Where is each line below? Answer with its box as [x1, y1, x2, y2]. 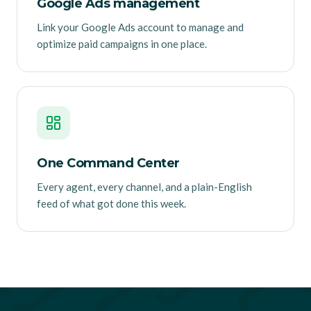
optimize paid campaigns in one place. [37, 37, 207, 51]
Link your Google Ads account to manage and [37, 21, 244, 34]
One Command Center [37, 155, 180, 171]
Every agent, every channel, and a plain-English [37, 180, 252, 194]
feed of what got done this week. [37, 197, 186, 210]
